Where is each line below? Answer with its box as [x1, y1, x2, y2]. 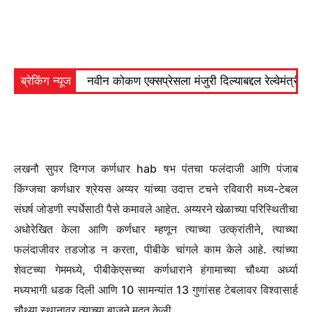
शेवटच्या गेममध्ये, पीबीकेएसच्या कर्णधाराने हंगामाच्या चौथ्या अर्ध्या [14, 262, 298, 276]
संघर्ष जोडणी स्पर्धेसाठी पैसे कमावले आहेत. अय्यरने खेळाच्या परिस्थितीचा [14, 201, 298, 216]
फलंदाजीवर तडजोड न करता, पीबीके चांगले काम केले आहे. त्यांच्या [14, 242, 298, 256]
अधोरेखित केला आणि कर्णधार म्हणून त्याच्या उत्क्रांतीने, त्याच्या [14, 221, 298, 236]
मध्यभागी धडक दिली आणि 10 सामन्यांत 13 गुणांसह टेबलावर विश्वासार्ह [14, 282, 298, 297]
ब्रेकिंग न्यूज [21, 74, 71, 88]
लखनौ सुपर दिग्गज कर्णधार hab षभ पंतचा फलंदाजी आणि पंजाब [14, 161, 298, 175]
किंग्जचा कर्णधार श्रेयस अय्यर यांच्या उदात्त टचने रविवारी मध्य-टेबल [14, 181, 298, 196]
